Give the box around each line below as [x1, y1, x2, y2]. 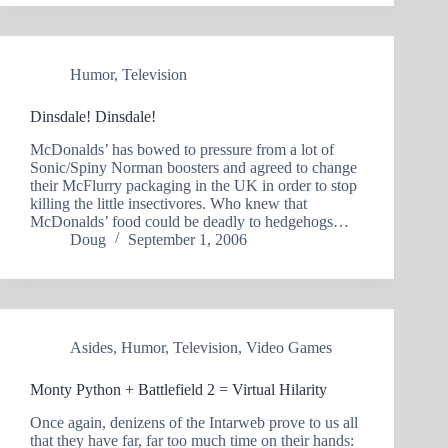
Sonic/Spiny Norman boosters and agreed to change [30, 158, 357, 176]
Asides [70, 338, 113, 356]
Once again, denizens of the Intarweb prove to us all [30, 413, 358, 431]
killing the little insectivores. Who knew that [30, 194, 307, 212]
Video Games [246, 338, 332, 356]
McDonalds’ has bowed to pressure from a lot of [30, 140, 334, 158]
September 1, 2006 [128, 230, 247, 248]
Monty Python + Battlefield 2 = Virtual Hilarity [30, 380, 327, 398]
